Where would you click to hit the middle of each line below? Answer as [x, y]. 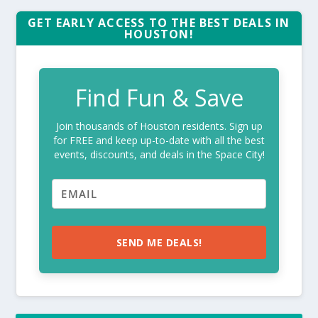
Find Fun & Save [159, 98]
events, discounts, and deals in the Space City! [159, 155]
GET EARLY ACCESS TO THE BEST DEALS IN [159, 23]
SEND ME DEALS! [159, 243]
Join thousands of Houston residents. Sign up [159, 126]
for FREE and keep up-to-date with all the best [159, 141]
